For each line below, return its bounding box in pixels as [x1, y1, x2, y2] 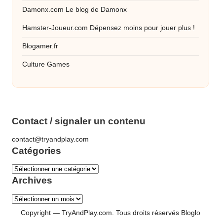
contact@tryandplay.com [12, 135, 89, 143]
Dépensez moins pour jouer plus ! [88, 24, 195, 32]
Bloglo [181, 209, 200, 217]
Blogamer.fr [22, 42, 58, 50]
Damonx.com [22, 5, 64, 13]
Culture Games [22, 60, 70, 68]
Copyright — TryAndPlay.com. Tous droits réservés [21, 209, 181, 217]
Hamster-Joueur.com [22, 24, 88, 32]
